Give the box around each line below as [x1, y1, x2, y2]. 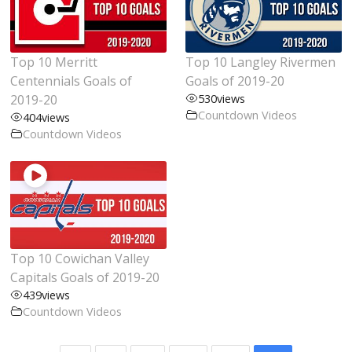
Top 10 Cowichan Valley [10, 249, 150, 267]
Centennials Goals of [10, 71, 133, 90]
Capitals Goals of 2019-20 [10, 268, 160, 286]
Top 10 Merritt [10, 53, 98, 71]
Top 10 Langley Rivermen [185, 53, 335, 71]
